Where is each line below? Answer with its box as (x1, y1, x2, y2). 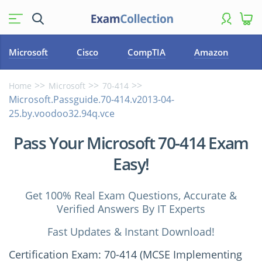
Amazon (194, 46, 229, 58)
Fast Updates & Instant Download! (47, 225, 215, 239)
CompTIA (127, 46, 166, 58)
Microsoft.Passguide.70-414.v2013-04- (9, 93, 174, 106)
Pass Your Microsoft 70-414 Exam (13, 132, 249, 154)
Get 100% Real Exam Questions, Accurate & (25, 188, 237, 202)
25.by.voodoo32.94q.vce (9, 107, 115, 120)
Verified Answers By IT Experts (57, 202, 205, 216)
